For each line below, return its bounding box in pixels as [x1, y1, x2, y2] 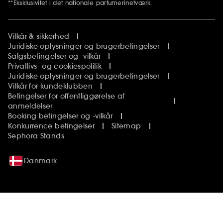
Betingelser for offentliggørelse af [8, 91, 125, 101]
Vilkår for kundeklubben [8, 81, 93, 91]
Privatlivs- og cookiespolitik [8, 61, 102, 71]
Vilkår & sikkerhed [8, 31, 70, 41]
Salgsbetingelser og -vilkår [8, 51, 101, 61]
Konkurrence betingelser [8, 121, 95, 130]
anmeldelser [8, 101, 53, 111]
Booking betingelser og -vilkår [8, 111, 113, 120]
